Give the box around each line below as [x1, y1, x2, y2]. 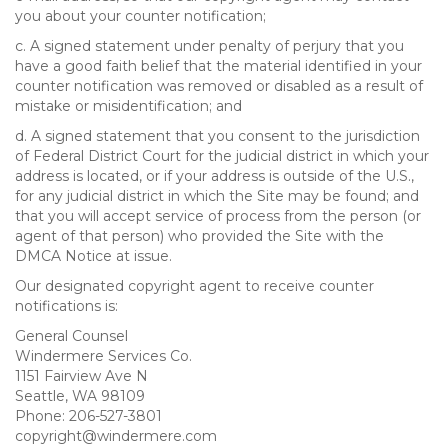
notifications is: [15, 297, 118, 315]
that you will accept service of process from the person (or [15, 207, 421, 225]
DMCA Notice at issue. [15, 247, 172, 265]
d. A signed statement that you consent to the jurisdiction [15, 127, 420, 145]
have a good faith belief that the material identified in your [15, 57, 422, 75]
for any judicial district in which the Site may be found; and [15, 187, 419, 205]
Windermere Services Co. [15, 347, 192, 365]
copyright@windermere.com [15, 427, 217, 445]
